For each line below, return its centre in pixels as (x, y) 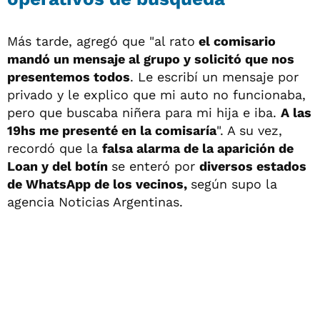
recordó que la (55, 148)
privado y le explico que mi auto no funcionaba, (156, 94)
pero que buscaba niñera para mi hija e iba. (144, 112)
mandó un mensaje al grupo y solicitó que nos (151, 59)
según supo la (234, 184)
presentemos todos (69, 76)
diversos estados (253, 166)
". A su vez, (249, 130)
